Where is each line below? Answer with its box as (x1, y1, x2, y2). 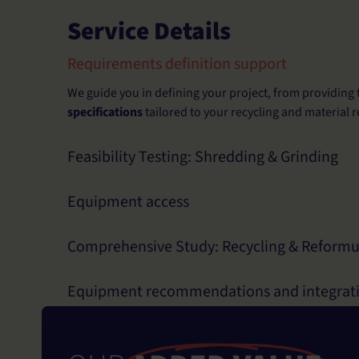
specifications (67, 103, 143, 122)
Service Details (67, 14, 231, 50)
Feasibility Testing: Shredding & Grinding (67, 146, 338, 169)
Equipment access (67, 191, 189, 214)
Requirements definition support (67, 53, 287, 76)
